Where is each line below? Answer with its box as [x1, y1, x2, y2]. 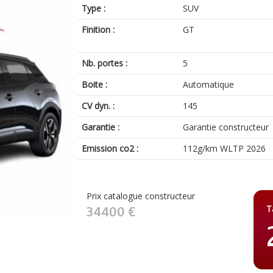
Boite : [82, 79, 108, 90]
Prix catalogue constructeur [87, 190, 196, 202]
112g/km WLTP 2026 [182, 143, 266, 154]
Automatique [182, 79, 234, 90]
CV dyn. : [82, 100, 115, 112]
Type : [82, 2, 106, 14]
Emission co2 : [82, 143, 139, 154]
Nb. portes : [82, 57, 128, 69]
